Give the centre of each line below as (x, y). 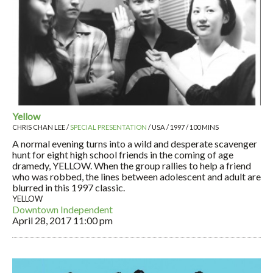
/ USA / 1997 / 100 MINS (183, 127)
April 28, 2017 (42, 221)
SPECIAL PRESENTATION (108, 127)
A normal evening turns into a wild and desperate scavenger (135, 144)
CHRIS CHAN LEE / (41, 127)
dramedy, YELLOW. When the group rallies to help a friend (132, 166)
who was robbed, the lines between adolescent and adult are (136, 177)
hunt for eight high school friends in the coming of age (123, 155)
